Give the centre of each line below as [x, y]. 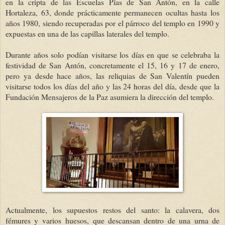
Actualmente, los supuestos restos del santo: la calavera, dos [113, 209]
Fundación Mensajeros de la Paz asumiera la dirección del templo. [110, 96]
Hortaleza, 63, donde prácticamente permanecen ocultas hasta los [113, 12]
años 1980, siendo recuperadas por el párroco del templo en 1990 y [113, 23]
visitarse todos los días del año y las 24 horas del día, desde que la [113, 86]
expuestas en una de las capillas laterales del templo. [87, 33]
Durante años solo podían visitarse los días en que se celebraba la [113, 54]
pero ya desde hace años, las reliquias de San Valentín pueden [113, 75]
